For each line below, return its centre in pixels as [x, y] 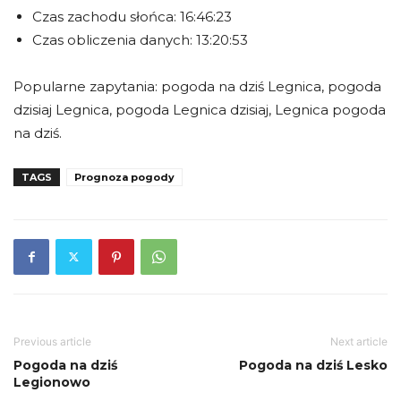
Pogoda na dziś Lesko [313, 365]
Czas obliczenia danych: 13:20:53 [140, 39]
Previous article [52, 341]
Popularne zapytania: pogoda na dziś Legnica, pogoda [197, 86]
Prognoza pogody [124, 177]
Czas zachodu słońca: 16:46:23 [132, 16]
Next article [359, 341]
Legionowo [52, 382]
